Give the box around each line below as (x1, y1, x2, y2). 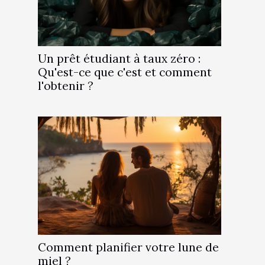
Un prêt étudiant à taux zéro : (38, 51, 201, 66)
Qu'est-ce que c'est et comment (38, 64, 212, 79)
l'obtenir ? (38, 78, 93, 93)
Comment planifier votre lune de (38, 240, 219, 254)
